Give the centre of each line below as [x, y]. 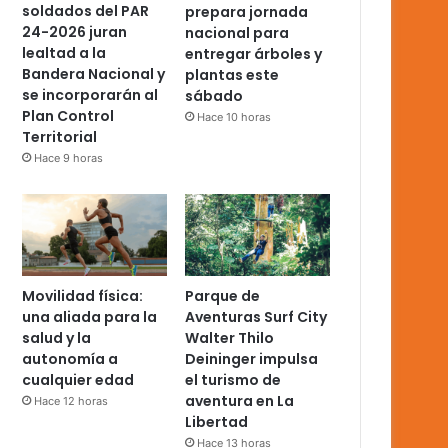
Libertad [217, 422]
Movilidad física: [82, 296]
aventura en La [240, 401]
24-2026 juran [74, 32]
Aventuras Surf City [256, 317]
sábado [214, 95]
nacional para [237, 32]
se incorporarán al [90, 95]
